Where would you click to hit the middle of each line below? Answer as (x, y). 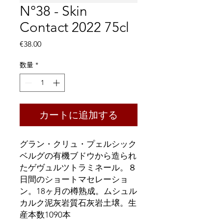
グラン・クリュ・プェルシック (78, 144)
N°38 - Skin (54, 11)
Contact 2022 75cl (74, 27)
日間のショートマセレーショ (74, 179)
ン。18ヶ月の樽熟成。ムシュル (78, 191)
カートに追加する (79, 115)
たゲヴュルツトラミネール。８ (78, 167)
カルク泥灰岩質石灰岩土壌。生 (78, 203)
